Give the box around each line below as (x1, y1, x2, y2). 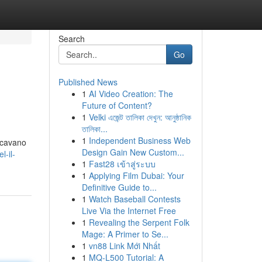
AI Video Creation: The (88, 88, 173, 99)
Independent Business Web (88, 135, 191, 146)
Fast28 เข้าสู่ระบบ (88, 158, 156, 170)
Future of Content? (81, 99, 152, 111)
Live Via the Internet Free (81, 205, 176, 216)
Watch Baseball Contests (88, 193, 181, 205)
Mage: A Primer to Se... (81, 228, 168, 240)
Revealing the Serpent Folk (88, 216, 189, 228)
